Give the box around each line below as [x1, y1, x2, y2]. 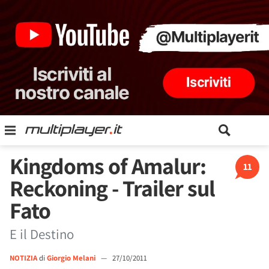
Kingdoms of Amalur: [10, 151, 206, 181]
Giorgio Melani [47, 253, 97, 263]
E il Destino [10, 225, 74, 243]
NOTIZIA [10, 253, 37, 263]
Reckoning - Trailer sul [10, 173, 215, 203]
